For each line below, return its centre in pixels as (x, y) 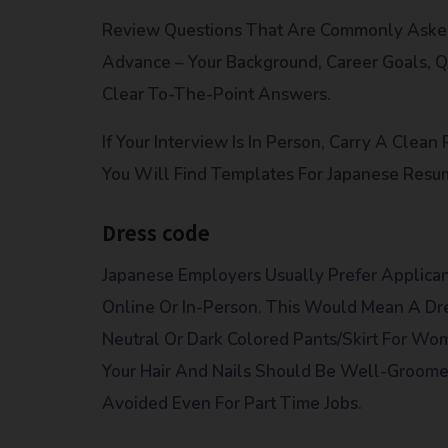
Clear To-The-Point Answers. (216, 94)
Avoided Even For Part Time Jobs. (232, 403)
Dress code (156, 232)
